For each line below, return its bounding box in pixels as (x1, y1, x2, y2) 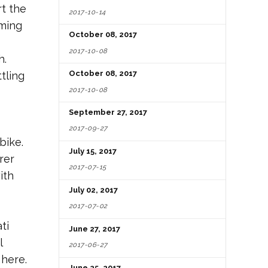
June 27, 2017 (69, 224, 120, 234)
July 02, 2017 (69, 185, 118, 195)
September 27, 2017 (69, 108, 147, 117)
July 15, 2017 (69, 147, 117, 156)
